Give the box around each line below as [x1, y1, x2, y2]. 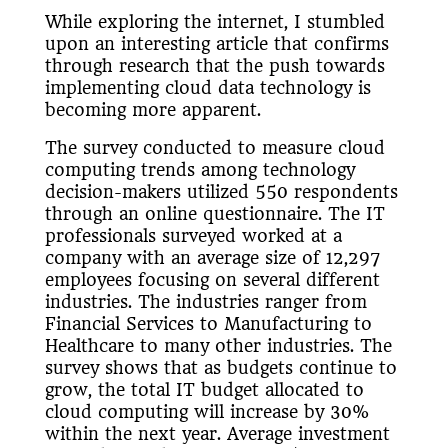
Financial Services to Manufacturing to [44, 314, 372, 335]
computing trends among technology [44, 160, 355, 181]
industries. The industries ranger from [44, 292, 367, 313]
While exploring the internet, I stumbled [44, 12, 385, 33]
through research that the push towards [44, 56, 385, 77]
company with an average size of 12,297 [44, 248, 381, 269]
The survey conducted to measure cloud [44, 138, 385, 159]
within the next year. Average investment [44, 424, 390, 445]
